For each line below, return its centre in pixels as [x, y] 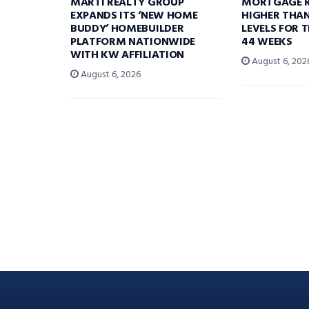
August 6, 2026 [110, 75]
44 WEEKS [267, 42]
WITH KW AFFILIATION [127, 56]
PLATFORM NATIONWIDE [133, 42]
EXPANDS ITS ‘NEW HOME [134, 16]
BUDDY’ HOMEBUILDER [127, 29]
